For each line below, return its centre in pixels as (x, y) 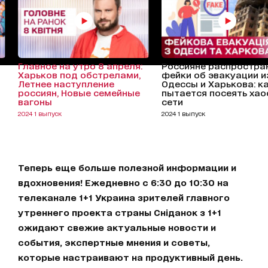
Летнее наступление (66, 84)
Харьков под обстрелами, (79, 75)
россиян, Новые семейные (79, 93)
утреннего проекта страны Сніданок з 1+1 (120, 212)
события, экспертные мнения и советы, (114, 242)
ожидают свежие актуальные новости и (117, 227)
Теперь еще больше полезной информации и (127, 167)
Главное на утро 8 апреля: (80, 66)
